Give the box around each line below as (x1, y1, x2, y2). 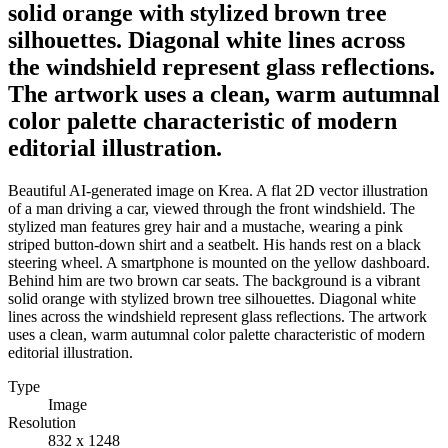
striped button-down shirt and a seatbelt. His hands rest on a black (8, 235, 421, 253)
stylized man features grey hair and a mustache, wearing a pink (8, 217, 403, 235)
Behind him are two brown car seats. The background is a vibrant (8, 271, 420, 289)
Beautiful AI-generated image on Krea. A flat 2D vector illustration (8, 181, 428, 199)
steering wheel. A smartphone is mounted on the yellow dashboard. (8, 253, 430, 271)
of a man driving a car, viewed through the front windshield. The (8, 199, 415, 217)
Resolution (8, 413, 76, 431)
